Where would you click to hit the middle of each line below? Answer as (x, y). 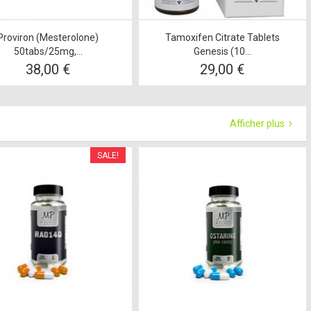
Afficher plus (258, 124)
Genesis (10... (222, 52)
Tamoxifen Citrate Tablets (222, 38)
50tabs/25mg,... (48, 52)
